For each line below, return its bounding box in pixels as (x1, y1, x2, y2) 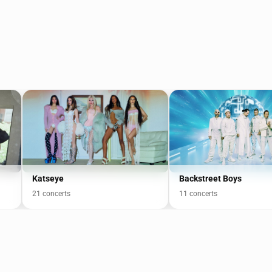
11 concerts (179, 189, 217, 199)
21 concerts (32, 189, 70, 199)
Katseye (32, 174, 64, 184)
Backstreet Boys (179, 174, 242, 184)
